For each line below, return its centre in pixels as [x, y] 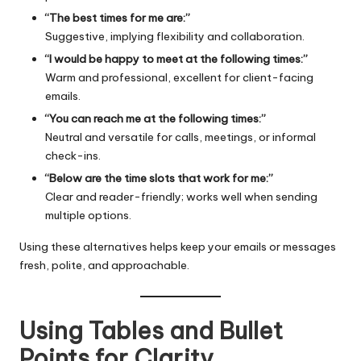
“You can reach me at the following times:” [156, 118]
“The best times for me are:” [118, 17]
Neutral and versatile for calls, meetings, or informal [180, 137]
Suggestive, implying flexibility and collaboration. [175, 36]
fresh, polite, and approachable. [104, 265]
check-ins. [73, 155]
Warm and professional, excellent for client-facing [179, 77]
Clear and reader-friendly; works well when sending [181, 196]
